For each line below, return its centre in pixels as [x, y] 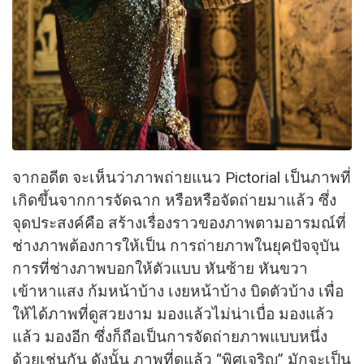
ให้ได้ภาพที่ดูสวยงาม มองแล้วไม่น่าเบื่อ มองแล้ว [173, 314]
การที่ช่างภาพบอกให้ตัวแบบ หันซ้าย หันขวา [160, 269]
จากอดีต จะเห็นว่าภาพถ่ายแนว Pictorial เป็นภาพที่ [182, 178]
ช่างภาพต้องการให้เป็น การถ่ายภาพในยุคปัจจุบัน [176, 246]
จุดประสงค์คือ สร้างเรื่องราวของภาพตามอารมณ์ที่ [179, 223]
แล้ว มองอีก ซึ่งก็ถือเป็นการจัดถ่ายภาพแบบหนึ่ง [170, 337]
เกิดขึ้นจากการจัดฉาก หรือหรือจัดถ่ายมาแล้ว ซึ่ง [174, 201]
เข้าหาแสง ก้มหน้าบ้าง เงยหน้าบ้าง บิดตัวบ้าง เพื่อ [178, 292]
